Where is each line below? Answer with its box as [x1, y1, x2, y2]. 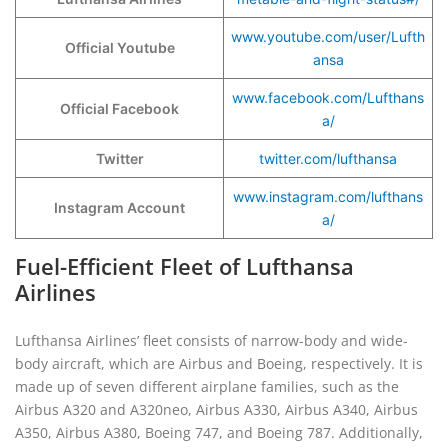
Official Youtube [64, 39, 175, 56]
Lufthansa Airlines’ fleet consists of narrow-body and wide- [15, 331, 408, 350]
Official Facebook [60, 100, 179, 117]
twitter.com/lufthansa [259, 150, 397, 167]
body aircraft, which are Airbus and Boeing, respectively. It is [15, 354, 423, 373]
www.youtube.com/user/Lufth [231, 28, 425, 45]
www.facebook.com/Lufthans [232, 89, 424, 106]
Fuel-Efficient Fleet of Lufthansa [15, 251, 354, 281]
